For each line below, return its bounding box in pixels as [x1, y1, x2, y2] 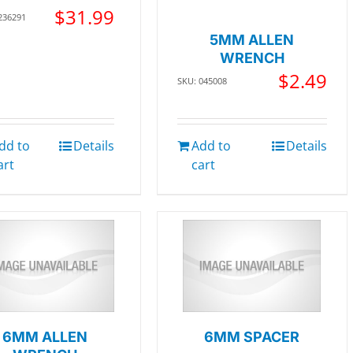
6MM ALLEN [2, 328, 88, 345]
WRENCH [219, 50, 284, 66]
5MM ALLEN [210, 32, 295, 48]
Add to [191, 137, 231, 154]
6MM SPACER [204, 328, 300, 345]
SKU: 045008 [176, 75, 227, 87]
